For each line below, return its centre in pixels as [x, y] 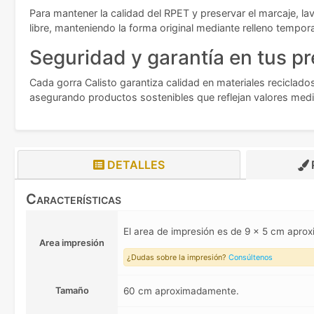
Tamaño [72, 291]
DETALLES [134, 165]
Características [74, 199]
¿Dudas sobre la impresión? [178, 258]
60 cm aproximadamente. [181, 291]
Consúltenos [251, 258]
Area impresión [72, 243]
